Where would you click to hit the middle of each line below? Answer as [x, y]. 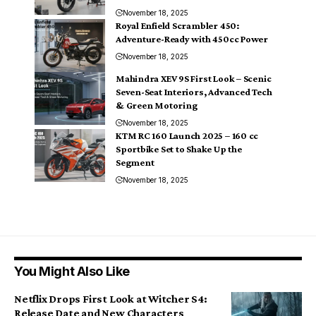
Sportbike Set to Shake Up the [179, 148]
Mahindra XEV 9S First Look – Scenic [194, 78]
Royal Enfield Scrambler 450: [178, 25]
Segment [135, 162]
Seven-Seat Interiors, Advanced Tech [194, 91]
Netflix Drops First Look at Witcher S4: [111, 298]
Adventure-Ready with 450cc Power [192, 38]
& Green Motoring [157, 105]
